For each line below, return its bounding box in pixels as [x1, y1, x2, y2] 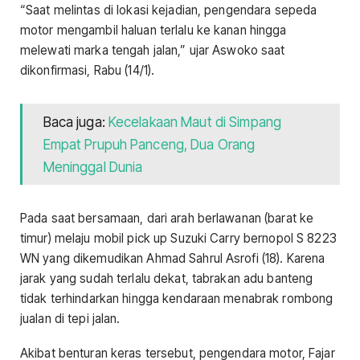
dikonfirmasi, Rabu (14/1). [20, 63, 155, 79]
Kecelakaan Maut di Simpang [108, 113, 282, 130]
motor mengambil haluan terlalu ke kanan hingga [20, 22, 287, 39]
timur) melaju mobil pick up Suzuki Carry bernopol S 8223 [20, 231, 337, 246]
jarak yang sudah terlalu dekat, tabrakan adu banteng [20, 271, 313, 286]
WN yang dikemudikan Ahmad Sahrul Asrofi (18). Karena [20, 251, 325, 266]
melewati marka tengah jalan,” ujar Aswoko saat [20, 43, 285, 59]
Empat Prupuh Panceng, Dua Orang [43, 136, 256, 153]
